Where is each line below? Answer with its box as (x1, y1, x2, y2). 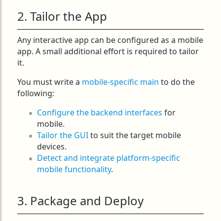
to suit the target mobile (88, 130, 181, 141)
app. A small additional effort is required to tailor (17, 46, 199, 57)
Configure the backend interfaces (37, 107, 162, 118)
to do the (159, 76, 195, 88)
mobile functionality (37, 164, 111, 175)
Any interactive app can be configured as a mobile (17, 35, 203, 46)
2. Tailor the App (17, 8, 107, 25)
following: (17, 88, 54, 99)
